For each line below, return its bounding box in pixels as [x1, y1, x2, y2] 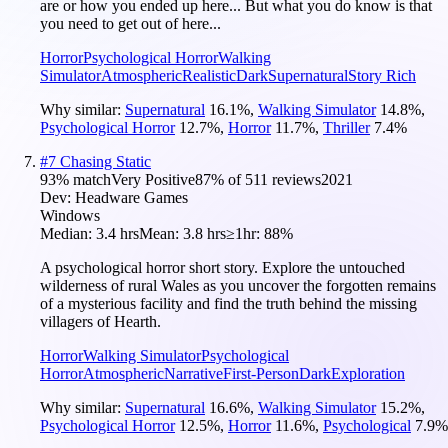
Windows [40, 206, 100, 224]
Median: [40, 224, 96, 242]
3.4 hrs [96, 224, 139, 242]
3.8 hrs [183, 224, 226, 242]
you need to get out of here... [40, 14, 221, 32]
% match [56, 170, 111, 188]
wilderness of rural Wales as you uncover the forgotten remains [40, 276, 436, 294]
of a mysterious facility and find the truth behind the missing [40, 294, 417, 312]
